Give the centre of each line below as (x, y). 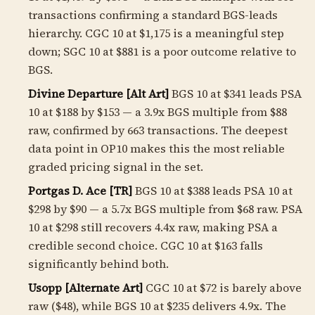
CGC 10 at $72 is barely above (222, 288)
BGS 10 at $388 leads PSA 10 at (212, 191)
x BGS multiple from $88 (223, 112)
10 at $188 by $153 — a (86, 112)
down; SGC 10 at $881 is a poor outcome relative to (162, 51)
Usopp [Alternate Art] (85, 288)
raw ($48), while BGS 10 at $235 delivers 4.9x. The (157, 306)
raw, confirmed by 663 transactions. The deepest (158, 130)
